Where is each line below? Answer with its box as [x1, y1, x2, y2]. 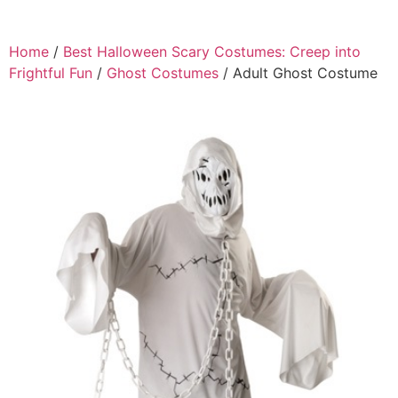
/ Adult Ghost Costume [219, 64, 378, 83]
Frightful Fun [9, 64, 92, 83]
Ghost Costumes [107, 64, 219, 83]
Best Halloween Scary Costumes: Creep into [63, 43, 361, 61]
